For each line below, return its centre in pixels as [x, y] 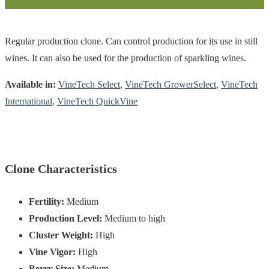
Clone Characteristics [61, 169]
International [29, 101]
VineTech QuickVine [97, 101]
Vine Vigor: [52, 252]
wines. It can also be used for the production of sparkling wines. [125, 58]
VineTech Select [89, 84]
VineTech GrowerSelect [171, 84]
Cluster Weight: [61, 235]
